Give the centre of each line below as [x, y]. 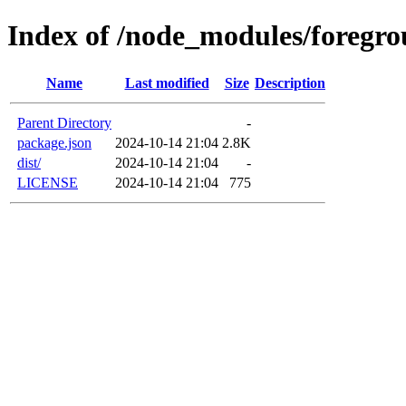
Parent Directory [64, 122]
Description [290, 82]
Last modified [167, 82]
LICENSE [48, 182]
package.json [54, 142]
